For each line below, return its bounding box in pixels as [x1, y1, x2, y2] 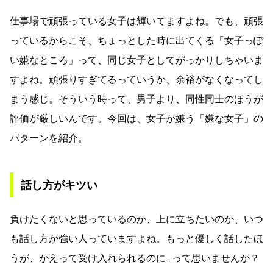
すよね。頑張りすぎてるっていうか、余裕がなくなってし [10, 73, 263, 85]
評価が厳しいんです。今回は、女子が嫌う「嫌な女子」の [10, 112, 263, 124]
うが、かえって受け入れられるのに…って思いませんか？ [10, 252, 260, 264]
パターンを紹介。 [10, 132, 88, 144]
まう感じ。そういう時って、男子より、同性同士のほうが [10, 93, 263, 105]
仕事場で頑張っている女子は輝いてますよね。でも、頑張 [10, 15, 263, 27]
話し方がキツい [21, 178, 97, 191]
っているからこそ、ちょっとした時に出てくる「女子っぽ [10, 34, 263, 46]
